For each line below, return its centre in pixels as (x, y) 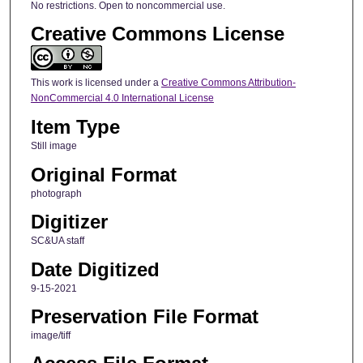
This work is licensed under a (96, 82)
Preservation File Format (144, 317)
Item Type (75, 127)
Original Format (103, 174)
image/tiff (50, 336)
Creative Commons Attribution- (228, 82)
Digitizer (69, 222)
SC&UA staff (57, 241)
